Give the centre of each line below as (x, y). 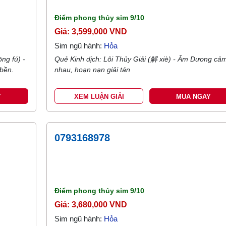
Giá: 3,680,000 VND (91, 205)
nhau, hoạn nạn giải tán (93, 70)
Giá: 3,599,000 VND (91, 32)
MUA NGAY (194, 97)
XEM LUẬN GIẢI (99, 97)
